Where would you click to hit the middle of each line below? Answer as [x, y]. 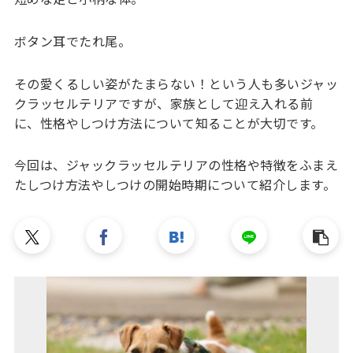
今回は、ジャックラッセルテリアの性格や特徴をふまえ [176, 165]
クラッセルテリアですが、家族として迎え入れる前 [163, 103]
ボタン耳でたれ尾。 [72, 41]
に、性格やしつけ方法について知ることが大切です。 [169, 123]
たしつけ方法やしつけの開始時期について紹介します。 [175, 185]
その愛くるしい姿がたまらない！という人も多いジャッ [176, 83]
